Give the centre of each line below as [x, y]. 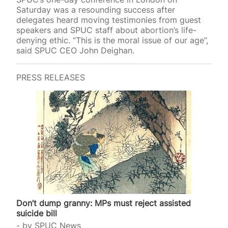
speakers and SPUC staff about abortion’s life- [106, 30]
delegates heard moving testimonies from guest [109, 20]
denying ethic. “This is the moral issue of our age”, [112, 40]
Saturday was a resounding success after [96, 9]
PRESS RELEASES [51, 77]
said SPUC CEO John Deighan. [75, 50]
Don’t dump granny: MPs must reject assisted [104, 203]
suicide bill [37, 213]
